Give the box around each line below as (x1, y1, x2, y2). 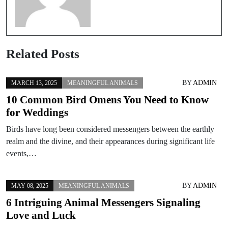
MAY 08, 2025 (11, 182, 48, 189)
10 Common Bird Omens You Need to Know (6, 93, 209, 106)
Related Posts (6, 46, 79, 61)
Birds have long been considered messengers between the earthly (6, 124, 214, 133)
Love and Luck (6, 209, 76, 221)
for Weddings (6, 106, 68, 119)
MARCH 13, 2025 (11, 79, 57, 87)
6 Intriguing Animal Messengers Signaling (6, 196, 201, 209)
